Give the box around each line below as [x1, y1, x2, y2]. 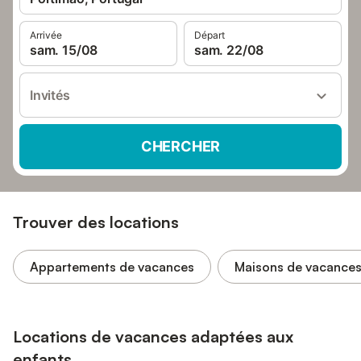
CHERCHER [140, 138, 221, 155]
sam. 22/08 [194, 42, 264, 58]
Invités [30, 87, 70, 103]
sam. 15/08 [30, 42, 98, 58]
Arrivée [30, 29, 62, 41]
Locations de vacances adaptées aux [13, 326, 293, 346]
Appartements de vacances [30, 259, 194, 275]
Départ [194, 29, 225, 41]
